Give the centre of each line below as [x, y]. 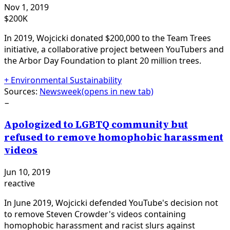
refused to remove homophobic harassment [114, 137]
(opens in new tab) [118, 92]
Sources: [21, 92]
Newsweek [61, 92]
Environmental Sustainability [66, 80]
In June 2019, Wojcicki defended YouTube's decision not [111, 203]
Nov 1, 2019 [26, 7]
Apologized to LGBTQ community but [96, 124]
